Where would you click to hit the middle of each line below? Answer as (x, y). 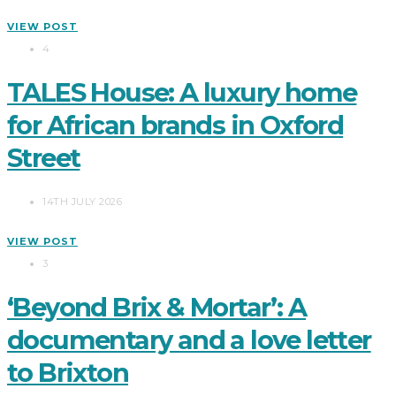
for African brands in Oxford (175, 125)
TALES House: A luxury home (182, 92)
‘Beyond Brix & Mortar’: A (156, 307)
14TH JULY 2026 (82, 201)
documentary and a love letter (189, 339)
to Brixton (68, 372)
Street (44, 157)
